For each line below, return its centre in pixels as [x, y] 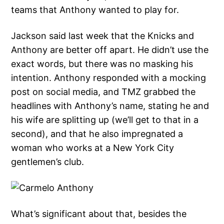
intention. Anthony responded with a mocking [109, 77]
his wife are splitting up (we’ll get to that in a [105, 119]
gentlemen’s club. [49, 161]
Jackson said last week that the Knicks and [103, 35]
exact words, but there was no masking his [102, 63]
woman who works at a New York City [93, 147]
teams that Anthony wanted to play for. [95, 9]
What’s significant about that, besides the [99, 213]
